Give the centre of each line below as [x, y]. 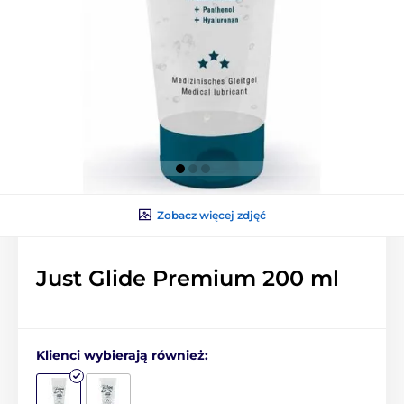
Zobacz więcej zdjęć [211, 215]
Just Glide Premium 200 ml [188, 278]
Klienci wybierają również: [122, 355]
